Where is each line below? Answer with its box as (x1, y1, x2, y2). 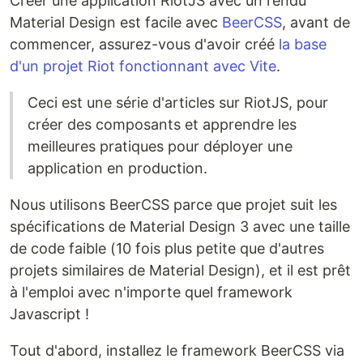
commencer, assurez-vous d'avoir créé (10, 36, 279, 53)
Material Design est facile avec (10, 14, 222, 32)
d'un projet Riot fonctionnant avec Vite (10, 58, 276, 75)
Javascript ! (10, 305, 89, 323)
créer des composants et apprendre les (28, 116, 297, 134)
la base (279, 36, 327, 53)
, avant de (282, 14, 350, 32)
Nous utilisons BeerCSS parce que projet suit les (10, 196, 337, 214)
